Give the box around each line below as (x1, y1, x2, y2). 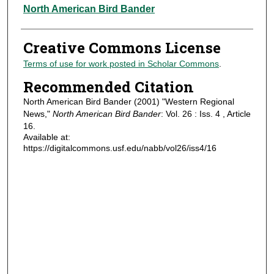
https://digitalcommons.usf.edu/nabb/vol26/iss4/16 (23, 143, 217, 153)
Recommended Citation (23, 76, 194, 97)
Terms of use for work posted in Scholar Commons (23, 59, 219, 69)
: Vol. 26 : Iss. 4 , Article (160, 108, 251, 119)
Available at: (23, 131, 70, 142)
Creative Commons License (23, 38, 221, 58)
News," (23, 108, 53, 119)
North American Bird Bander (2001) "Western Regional (23, 96, 234, 106)
